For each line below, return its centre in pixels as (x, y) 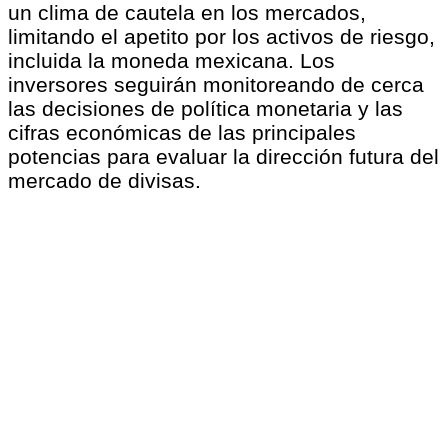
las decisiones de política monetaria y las (205, 108)
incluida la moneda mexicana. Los (171, 60)
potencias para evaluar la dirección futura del (223, 156)
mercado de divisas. (104, 180)
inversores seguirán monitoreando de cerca (216, 84)
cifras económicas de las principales (182, 132)
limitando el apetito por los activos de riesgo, (221, 36)
